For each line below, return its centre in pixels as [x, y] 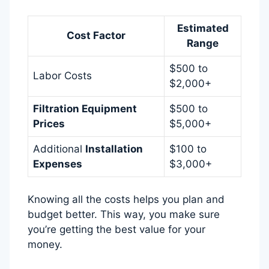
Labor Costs [62, 75]
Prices [49, 123]
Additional [59, 149]
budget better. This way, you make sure [124, 215]
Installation [114, 149]
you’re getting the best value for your [116, 230]
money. [45, 245]
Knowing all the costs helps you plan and [126, 200]
